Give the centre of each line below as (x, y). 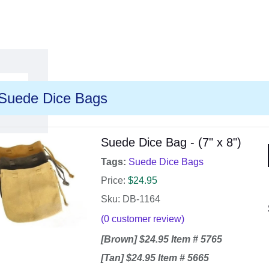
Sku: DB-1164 (130, 199)
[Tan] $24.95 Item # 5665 (155, 258)
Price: (113, 181)
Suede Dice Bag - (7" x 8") (171, 143)
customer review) (147, 219)
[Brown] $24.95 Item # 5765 (161, 240)
